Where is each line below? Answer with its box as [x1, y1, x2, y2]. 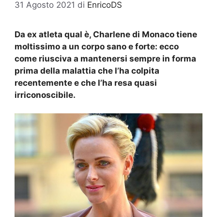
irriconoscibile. [15, 90, 76, 100]
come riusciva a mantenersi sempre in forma [15, 53, 196, 63]
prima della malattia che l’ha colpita [15, 65, 159, 76]
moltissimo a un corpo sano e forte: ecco [15, 41, 179, 51]
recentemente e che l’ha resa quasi [15, 77, 157, 88]
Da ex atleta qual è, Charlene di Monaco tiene [15, 29, 197, 39]
